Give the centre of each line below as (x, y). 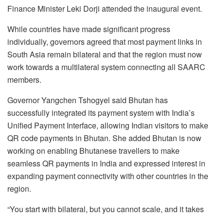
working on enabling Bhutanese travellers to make (93, 150)
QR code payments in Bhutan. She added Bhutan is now (104, 138)
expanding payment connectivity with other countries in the (108, 176)
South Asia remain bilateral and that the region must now (105, 54)
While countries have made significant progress (89, 29)
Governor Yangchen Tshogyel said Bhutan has (88, 100)
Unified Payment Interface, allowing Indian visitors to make (108, 125)
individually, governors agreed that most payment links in (105, 41)
